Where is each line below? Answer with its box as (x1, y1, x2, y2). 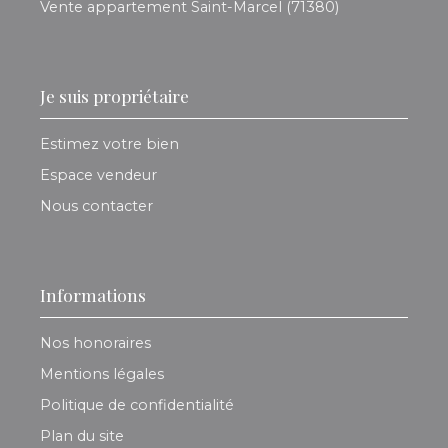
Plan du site (40, 427, 124, 446)
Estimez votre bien (40, 135, 179, 154)
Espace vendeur (40, 166, 157, 185)
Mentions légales (40, 365, 164, 384)
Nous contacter (40, 197, 153, 216)
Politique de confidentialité (40, 396, 234, 415)
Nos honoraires (40, 334, 151, 353)
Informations (40, 283, 146, 307)
